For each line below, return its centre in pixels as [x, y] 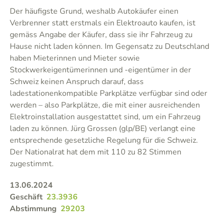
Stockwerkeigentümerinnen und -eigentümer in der [100, 70]
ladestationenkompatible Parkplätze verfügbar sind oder [109, 93]
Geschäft [26, 197]
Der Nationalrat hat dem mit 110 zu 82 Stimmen [96, 152]
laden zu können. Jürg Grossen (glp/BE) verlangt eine [103, 129]
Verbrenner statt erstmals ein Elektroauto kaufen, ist [103, 23]
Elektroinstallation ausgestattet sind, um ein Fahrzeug [105, 117]
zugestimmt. [32, 164]
